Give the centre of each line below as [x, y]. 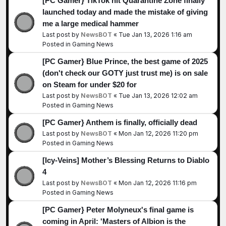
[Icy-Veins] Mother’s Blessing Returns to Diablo [126, 160]
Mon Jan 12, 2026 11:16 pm [158, 183]
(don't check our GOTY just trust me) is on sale [125, 73]
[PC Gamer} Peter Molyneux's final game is [118, 210]
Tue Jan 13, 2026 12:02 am [158, 95]
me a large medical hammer [91, 23]
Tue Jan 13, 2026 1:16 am [155, 34]
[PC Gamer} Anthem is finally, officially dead [120, 122]
